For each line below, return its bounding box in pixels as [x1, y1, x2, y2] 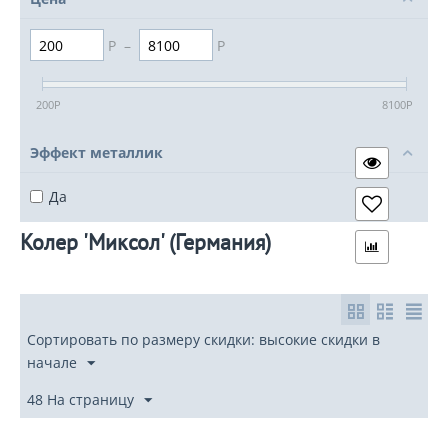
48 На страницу [27, 390, 134, 410]
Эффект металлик [30, 143, 163, 163]
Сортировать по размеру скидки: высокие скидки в [27, 330, 380, 350]
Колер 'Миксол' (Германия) [20, 228, 271, 257]
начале [27, 353, 77, 373]
